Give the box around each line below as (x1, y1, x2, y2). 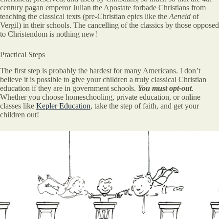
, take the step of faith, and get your (90, 102, 199, 110)
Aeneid (169, 12, 191, 21)
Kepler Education (36, 102, 90, 110)
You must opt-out (138, 84, 192, 93)
